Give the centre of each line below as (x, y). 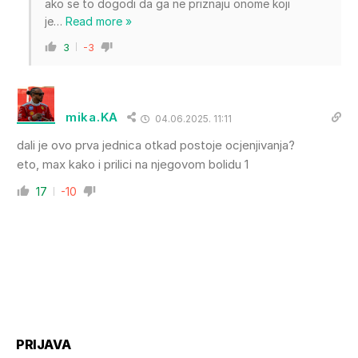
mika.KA (92, 117)
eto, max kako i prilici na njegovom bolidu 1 (133, 164)
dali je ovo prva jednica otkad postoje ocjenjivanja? (156, 145)
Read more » (99, 21)
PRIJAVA (44, 344)
